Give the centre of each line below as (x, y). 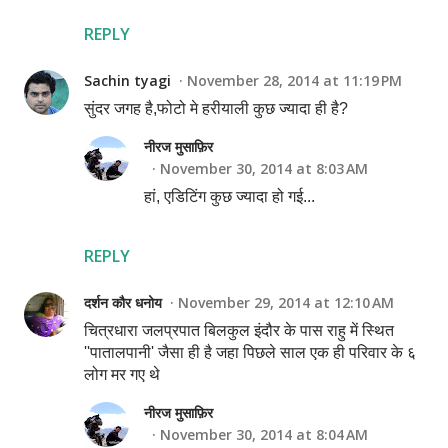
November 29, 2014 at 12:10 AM (286, 302)
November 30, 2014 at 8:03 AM (264, 168)
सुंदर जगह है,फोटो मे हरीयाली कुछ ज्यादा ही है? (216, 108)
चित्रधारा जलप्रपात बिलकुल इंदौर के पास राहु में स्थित (239, 330)
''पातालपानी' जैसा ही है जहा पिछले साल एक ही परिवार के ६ (250, 352)
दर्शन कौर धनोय (123, 302)
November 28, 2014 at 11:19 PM (294, 80)
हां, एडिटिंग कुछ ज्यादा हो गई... (229, 196)
